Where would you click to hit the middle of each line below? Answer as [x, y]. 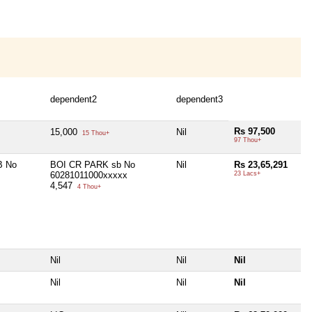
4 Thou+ [88, 186]
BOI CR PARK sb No [93, 164]
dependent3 [200, 99]
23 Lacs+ [247, 173]
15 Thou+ [95, 133]
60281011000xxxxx [89, 175]
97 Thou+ [248, 140]
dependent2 [73, 99]
